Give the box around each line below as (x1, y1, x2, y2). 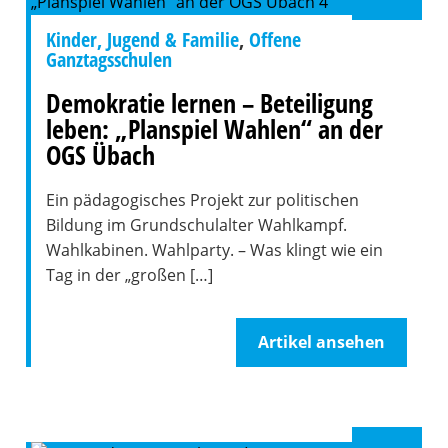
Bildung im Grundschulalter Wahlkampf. (45, 214, 347, 236)
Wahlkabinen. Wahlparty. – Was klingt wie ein (45, 239, 383, 261)
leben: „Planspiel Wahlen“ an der (45, 111, 383, 147)
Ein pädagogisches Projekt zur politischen (45, 189, 359, 211)
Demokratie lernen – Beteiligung (45, 85, 373, 121)
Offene (248, 26, 301, 53)
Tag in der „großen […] (45, 264, 213, 286)
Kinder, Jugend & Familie (45, 26, 239, 53)
